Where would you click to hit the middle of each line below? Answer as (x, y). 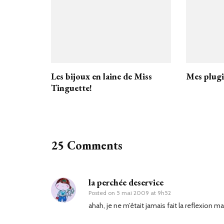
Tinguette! (71, 88)
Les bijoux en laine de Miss (101, 76)
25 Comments (87, 145)
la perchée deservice (126, 182)
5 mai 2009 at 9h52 (144, 193)
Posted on (102, 193)
